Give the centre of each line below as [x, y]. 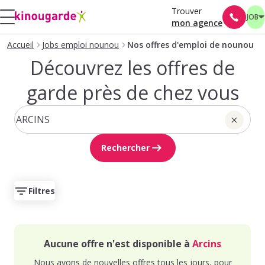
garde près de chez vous [132, 93]
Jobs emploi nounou [80, 45]
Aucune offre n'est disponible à [118, 244]
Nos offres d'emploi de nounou [190, 45]
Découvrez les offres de [132, 68]
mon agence [197, 22]
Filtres [42, 190]
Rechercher [125, 148]
